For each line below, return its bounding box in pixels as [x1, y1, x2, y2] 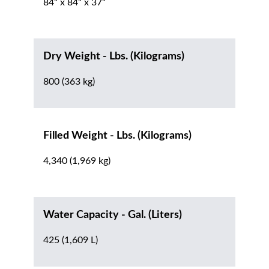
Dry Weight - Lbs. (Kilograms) [43, 51, 184, 62]
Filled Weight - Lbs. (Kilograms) [43, 130, 192, 142]
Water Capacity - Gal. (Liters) [43, 210, 182, 221]
